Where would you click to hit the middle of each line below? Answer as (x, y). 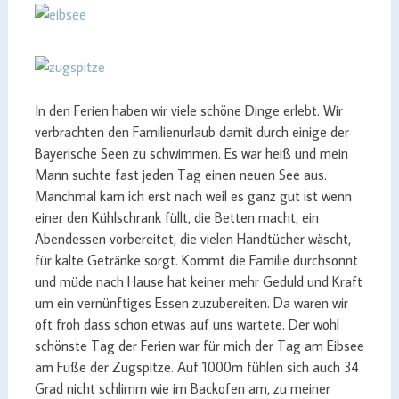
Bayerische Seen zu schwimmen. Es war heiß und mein (191, 153)
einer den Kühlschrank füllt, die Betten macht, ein (176, 217)
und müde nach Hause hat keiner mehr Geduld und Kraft (198, 281)
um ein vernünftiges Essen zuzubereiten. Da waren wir (191, 303)
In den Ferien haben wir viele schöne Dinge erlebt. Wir (188, 110)
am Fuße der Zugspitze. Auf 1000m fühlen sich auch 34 (196, 367)
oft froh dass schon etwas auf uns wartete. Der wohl (187, 324)
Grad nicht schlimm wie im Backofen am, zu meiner (182, 388)
